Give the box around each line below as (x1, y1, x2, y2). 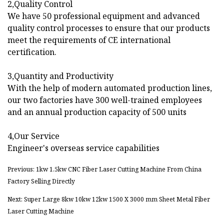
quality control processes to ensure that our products (7, 22, 210, 34)
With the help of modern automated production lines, (7, 82, 212, 94)
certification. (7, 46, 56, 58)
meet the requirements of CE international (7, 34, 170, 46)
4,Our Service (7, 130, 59, 142)
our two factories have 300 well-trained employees (7, 94, 202, 106)
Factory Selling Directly (7, 177, 75, 186)
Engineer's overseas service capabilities (7, 142, 159, 154)
